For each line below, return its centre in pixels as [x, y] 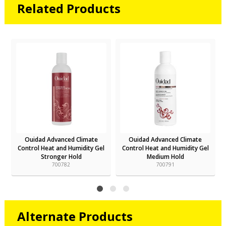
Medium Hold [165, 156]
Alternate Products [75, 216]
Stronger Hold [61, 156]
